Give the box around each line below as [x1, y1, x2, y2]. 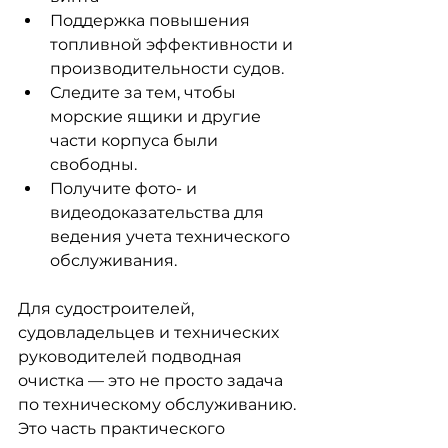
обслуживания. [50, 251, 177, 270]
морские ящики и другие [50, 107, 265, 126]
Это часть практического [18, 419, 229, 438]
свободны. [50, 155, 137, 174]
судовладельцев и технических [18, 323, 283, 342]
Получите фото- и [50, 179, 201, 198]
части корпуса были [50, 131, 222, 150]
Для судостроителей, [18, 299, 198, 318]
